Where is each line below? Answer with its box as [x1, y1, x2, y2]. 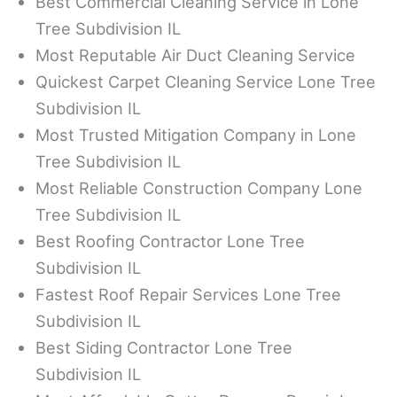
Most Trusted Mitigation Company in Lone [35, 125, 356, 144]
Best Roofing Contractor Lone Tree [35, 231, 305, 251]
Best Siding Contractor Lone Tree [35, 338, 292, 357]
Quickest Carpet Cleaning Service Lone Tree [35, 72, 376, 91]
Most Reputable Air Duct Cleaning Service [35, 45, 355, 65]
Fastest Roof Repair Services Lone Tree [35, 284, 341, 304]
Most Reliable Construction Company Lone [35, 178, 362, 198]
